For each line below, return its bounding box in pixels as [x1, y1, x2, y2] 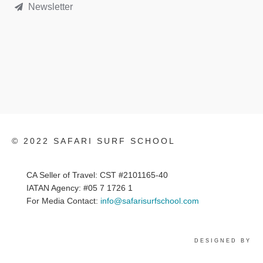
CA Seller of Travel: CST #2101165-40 [26, 170, 168, 180]
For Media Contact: [26, 196, 100, 205]
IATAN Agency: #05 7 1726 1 [26, 183, 133, 193]
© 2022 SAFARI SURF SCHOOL [12, 136, 176, 146]
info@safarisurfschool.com [100, 196, 199, 205]
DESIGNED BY [191, 238, 251, 244]
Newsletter [28, 2, 73, 12]
